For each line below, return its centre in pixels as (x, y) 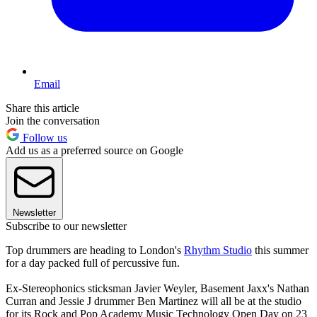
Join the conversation (53, 120)
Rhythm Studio (218, 250)
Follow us (44, 137)
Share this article (42, 108)
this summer (280, 250)
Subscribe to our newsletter (66, 226)
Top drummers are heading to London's (95, 250)
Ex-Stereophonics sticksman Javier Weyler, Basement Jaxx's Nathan (157, 288)
